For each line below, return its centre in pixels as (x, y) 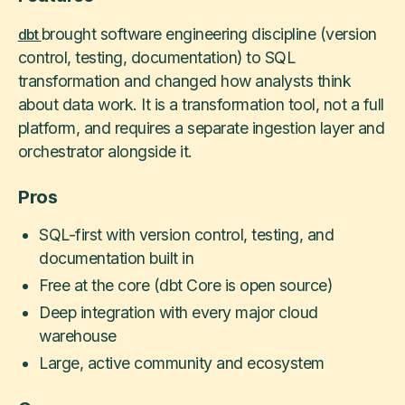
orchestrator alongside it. (105, 151)
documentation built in (117, 259)
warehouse (78, 336)
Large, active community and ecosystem (182, 363)
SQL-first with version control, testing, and (187, 235)
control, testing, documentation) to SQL (156, 57)
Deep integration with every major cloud (179, 313)
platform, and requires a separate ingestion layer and (201, 127)
